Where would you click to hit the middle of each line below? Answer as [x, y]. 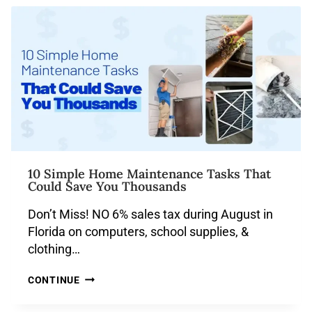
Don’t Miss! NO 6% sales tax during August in [150, 214]
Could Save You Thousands [107, 186]
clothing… [54, 249]
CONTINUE [54, 280]
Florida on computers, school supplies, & [138, 232]
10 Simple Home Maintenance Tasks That [149, 174]
